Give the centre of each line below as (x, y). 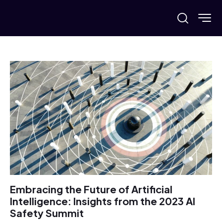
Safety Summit (47, 213)
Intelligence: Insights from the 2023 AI (103, 201)
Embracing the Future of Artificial (91, 189)
